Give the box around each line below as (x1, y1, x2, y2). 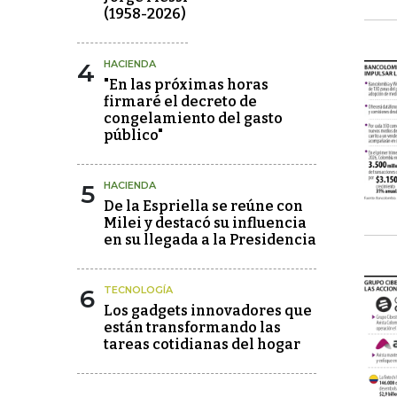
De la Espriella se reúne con (104, 198, 303, 214)
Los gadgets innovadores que (104, 302, 312, 319)
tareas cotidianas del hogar (104, 336, 300, 353)
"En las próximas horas (104, 76, 269, 93)
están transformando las (104, 319, 281, 336)
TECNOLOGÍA (104, 284, 173, 296)
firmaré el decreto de (104, 93, 257, 110)
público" (104, 127, 163, 144)
